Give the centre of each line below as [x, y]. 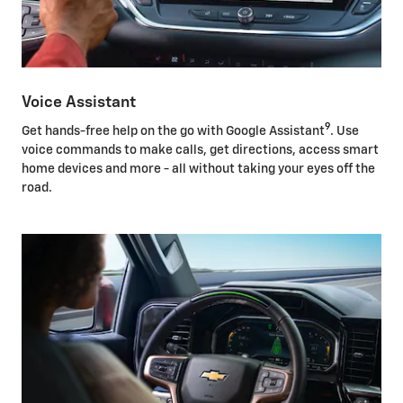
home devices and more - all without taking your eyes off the [198, 169]
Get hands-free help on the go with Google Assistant [173, 131]
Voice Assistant [79, 103]
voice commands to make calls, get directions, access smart [200, 150]
